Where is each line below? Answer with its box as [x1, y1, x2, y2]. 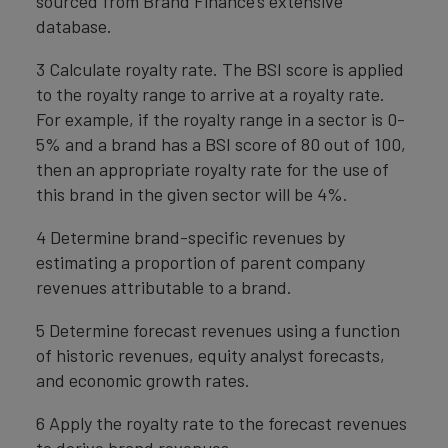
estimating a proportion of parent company [36, 250, 365, 273]
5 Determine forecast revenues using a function [36, 318, 400, 341]
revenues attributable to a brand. [36, 275, 292, 298]
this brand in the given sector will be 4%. [36, 182, 348, 205]
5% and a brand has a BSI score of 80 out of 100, [36, 132, 406, 155]
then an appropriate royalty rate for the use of [36, 157, 389, 180]
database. [36, 14, 112, 37]
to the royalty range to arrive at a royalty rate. [36, 82, 385, 105]
